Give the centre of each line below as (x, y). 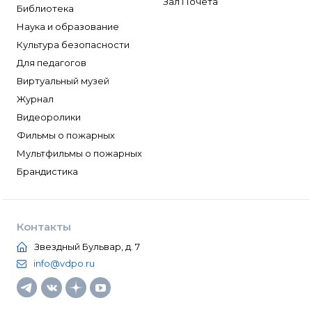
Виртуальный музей (63, 81)
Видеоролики (49, 117)
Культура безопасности (73, 45)
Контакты (44, 227)
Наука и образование (68, 26)
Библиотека (45, 8)
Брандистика (47, 171)
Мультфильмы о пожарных (79, 153)
